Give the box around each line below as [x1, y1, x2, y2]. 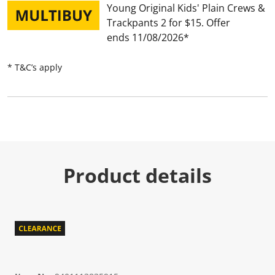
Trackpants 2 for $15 [107, 16, 201, 29]
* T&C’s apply [7, 61, 62, 73]
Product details [63, 162, 212, 188]
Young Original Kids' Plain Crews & [107, 1, 265, 15]
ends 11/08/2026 [107, 31, 184, 44]
